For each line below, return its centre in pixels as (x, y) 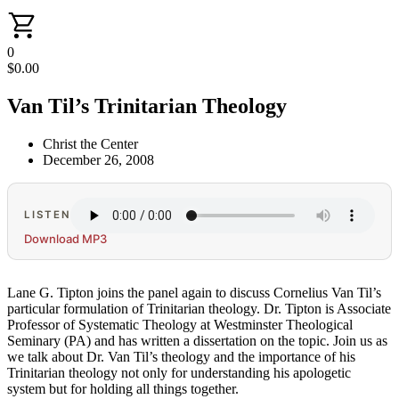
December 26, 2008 (98, 159)
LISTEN (48, 215)
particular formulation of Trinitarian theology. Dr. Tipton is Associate (199, 308)
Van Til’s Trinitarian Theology (147, 106)
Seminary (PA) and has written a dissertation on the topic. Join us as (197, 340)
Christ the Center (90, 143)
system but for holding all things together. (123, 388)
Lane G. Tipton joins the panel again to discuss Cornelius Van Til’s (194, 292)
